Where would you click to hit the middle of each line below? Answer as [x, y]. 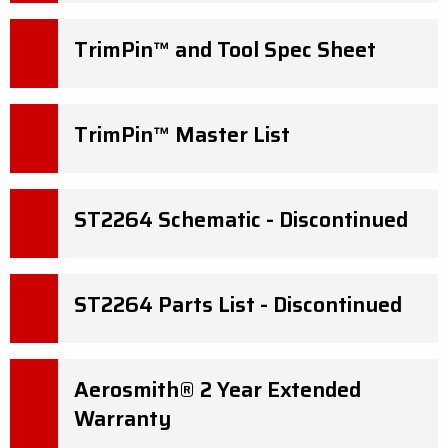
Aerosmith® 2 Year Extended [217, 389]
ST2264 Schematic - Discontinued [241, 219]
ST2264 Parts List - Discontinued [238, 304]
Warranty [122, 418]
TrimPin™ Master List [182, 134]
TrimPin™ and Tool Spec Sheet [225, 49]
